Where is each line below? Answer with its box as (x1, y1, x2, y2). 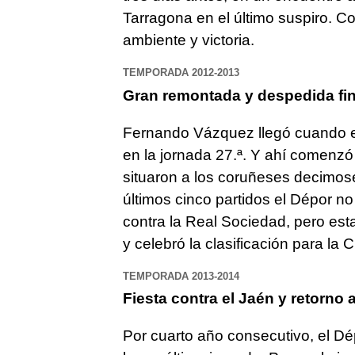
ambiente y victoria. (122, 32, 254, 49)
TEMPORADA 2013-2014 (122, 269, 239, 282)
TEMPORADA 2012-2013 (122, 67, 239, 79)
